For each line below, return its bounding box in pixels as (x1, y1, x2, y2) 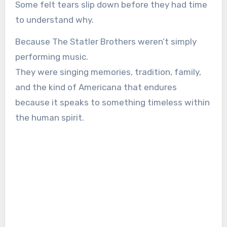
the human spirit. (15, 112, 84, 123)
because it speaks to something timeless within (15, 97, 210, 108)
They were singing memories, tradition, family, (15, 67, 201, 78)
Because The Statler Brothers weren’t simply (15, 36, 197, 47)
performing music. (15, 52, 88, 62)
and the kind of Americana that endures (15, 82, 177, 93)
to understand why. (15, 15, 94, 25)
